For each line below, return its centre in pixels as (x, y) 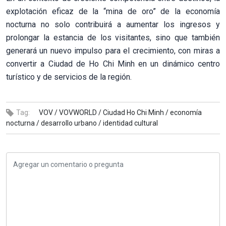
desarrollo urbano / (71, 123)
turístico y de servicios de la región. (69, 77)
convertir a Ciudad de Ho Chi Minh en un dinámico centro (113, 64)
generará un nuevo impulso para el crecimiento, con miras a (113, 50)
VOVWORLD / (80, 112)
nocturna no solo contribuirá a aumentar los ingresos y (113, 24)
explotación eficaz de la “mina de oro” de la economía (113, 11)
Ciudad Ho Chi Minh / (136, 112)
